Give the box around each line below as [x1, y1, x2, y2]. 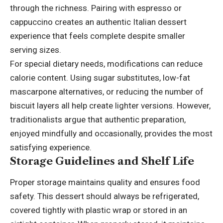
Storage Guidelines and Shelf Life [10, 154, 194, 167]
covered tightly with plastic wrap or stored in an [10, 205, 187, 215]
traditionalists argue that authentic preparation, [10, 114, 186, 124]
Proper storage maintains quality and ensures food [10, 177, 200, 187]
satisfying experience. [10, 142, 92, 152]
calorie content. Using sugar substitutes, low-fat [10, 72, 190, 83]
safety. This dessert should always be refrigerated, [10, 191, 199, 201]
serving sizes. [10, 44, 61, 55]
